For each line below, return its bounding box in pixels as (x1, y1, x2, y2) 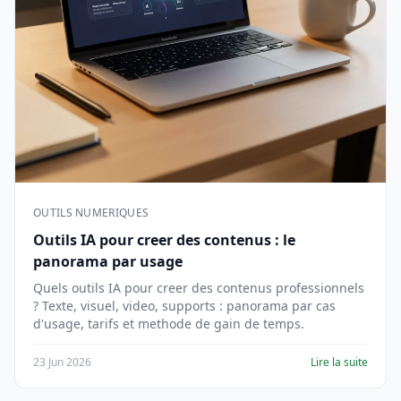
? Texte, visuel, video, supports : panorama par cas (33, 297, 336, 314)
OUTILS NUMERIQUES (33, 205, 149, 220)
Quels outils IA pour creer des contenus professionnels (33, 279, 364, 296)
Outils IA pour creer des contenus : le (33, 230, 295, 250)
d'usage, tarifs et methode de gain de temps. (33, 315, 304, 332)
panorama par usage (33, 252, 183, 271)
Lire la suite (311, 354, 368, 370)
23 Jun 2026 (33, 354, 91, 370)
